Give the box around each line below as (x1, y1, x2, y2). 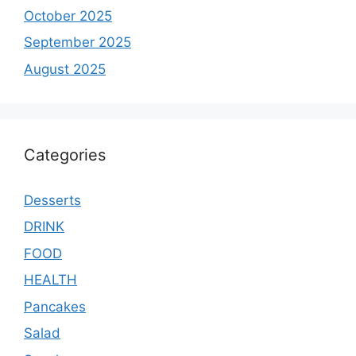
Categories (24, 145, 106, 164)
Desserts (24, 192, 81, 208)
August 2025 (24, 60, 106, 77)
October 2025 (24, 7, 112, 24)
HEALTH (24, 272, 77, 288)
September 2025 (24, 34, 131, 51)
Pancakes (24, 298, 86, 315)
